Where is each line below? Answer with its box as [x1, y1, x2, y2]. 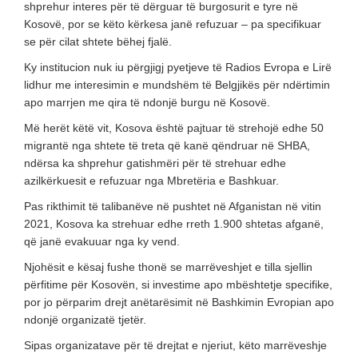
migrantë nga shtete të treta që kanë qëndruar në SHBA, [24, 138, 310, 152]
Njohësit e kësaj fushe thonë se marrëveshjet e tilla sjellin [24, 260, 312, 273]
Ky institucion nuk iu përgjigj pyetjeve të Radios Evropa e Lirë [24, 60, 332, 74]
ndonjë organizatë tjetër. [24, 312, 146, 326]
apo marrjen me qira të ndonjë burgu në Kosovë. [24, 95, 270, 109]
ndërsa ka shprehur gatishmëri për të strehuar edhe [24, 156, 286, 169]
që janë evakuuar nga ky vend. [24, 234, 180, 248]
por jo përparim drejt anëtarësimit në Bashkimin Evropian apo [24, 295, 334, 308]
